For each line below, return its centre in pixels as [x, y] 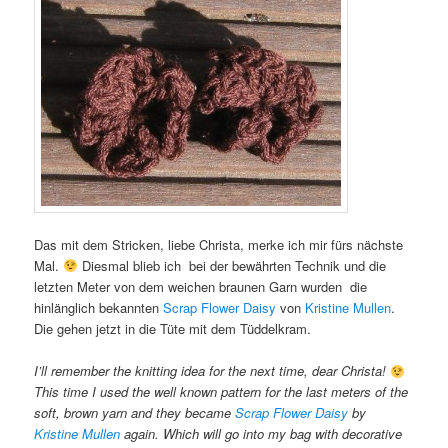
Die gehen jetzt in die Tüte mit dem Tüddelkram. [173, 329]
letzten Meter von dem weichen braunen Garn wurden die [201, 287]
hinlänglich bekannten [99, 308]
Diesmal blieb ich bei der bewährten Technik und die [231, 266]
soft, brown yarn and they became [135, 413]
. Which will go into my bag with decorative [279, 434]
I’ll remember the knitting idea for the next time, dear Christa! [212, 371]
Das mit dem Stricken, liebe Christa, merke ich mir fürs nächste [219, 245]
